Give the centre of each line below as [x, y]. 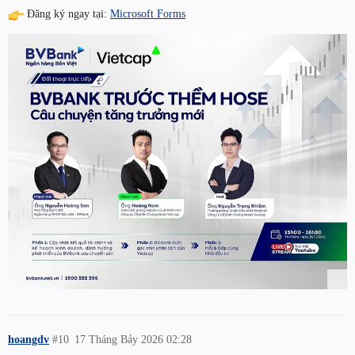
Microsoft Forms [148, 14]
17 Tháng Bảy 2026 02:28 [134, 339]
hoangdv [29, 339]
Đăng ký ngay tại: [67, 14]
